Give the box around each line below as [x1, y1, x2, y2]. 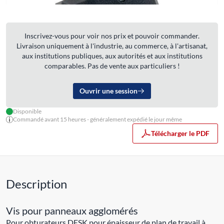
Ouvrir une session [79, 86, 137, 95]
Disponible [13, 107, 41, 115]
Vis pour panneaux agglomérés [6, 204, 138, 216]
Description [6, 176, 67, 191]
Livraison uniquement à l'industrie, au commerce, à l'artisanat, [16, 41, 207, 50]
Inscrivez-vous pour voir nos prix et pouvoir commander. [24, 31, 199, 40]
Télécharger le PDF [151, 128, 209, 137]
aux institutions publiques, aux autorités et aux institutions [21, 51, 202, 60]
